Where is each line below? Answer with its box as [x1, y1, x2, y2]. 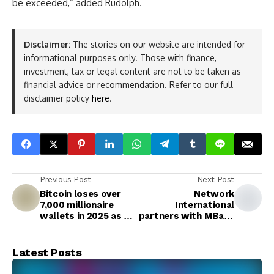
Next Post [196, 175, 234, 184]
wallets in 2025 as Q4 [40, 210, 137, 221]
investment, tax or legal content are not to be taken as [24, 66, 241, 76]
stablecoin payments [138, 254, 234, 265]
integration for [167, 232, 234, 243]
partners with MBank [138, 210, 234, 221]
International [174, 199, 234, 210]
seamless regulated [144, 243, 234, 254]
